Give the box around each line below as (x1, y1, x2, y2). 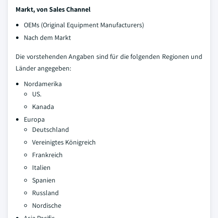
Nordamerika (24, 79, 62, 88)
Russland (32, 188, 59, 197)
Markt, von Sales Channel (16, 5, 91, 14)
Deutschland (32, 125, 69, 134)
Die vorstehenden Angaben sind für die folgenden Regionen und (16, 52, 202, 61)
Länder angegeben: (16, 64, 71, 73)
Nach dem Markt (24, 33, 71, 42)
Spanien (32, 176, 55, 184)
